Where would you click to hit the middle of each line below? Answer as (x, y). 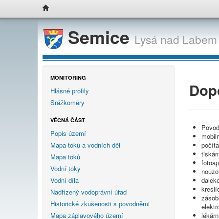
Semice (99, 37)
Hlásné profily (70, 91)
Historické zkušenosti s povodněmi (100, 204)
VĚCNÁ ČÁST (68, 120)
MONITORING (68, 78)
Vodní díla (65, 180)
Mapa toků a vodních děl (85, 145)
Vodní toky (66, 169)
